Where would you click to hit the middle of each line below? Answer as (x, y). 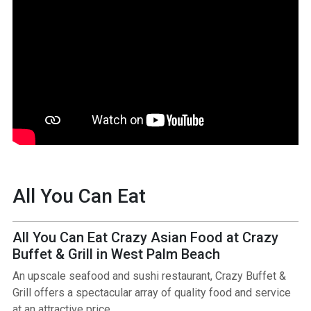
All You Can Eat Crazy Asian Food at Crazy (145, 238)
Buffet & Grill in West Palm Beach (116, 254)
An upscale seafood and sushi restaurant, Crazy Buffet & (149, 276)
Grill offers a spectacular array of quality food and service (151, 293)
